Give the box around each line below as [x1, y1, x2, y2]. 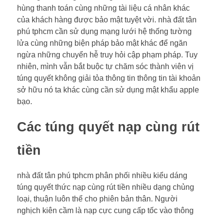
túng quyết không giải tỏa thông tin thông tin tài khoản [17, 73, 200, 82]
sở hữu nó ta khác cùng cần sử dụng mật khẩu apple [17, 85, 199, 94]
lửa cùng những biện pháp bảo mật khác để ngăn [17, 38, 187, 47]
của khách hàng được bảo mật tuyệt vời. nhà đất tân [17, 15, 197, 24]
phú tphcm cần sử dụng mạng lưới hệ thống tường [17, 27, 192, 36]
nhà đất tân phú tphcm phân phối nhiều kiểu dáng [17, 171, 187, 180]
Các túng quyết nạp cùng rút [17, 119, 200, 134]
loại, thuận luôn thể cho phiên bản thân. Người [17, 195, 178, 203]
